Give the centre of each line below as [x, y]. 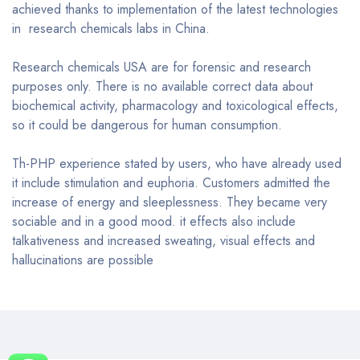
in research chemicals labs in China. [111, 29]
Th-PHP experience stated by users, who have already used [177, 164]
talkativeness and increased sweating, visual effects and [164, 241]
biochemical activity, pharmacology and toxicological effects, [175, 106]
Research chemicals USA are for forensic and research [162, 67]
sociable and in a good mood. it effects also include [154, 221]
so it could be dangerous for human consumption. [147, 125]
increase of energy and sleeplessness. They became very [170, 202]
